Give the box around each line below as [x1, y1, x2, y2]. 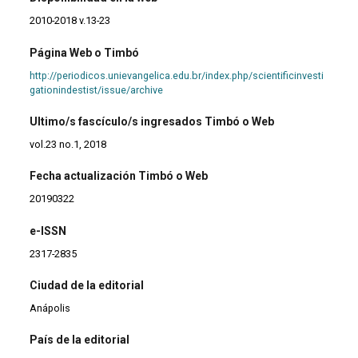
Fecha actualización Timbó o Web [30, 169, 209, 183]
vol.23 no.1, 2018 [30, 137, 107, 150]
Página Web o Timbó [30, 46, 140, 59]
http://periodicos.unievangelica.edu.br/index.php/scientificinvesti [30, 69, 324, 82]
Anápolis [30, 302, 71, 315]
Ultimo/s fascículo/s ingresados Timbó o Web [30, 114, 275, 128]
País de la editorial [30, 333, 130, 347]
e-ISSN [30, 224, 67, 237]
